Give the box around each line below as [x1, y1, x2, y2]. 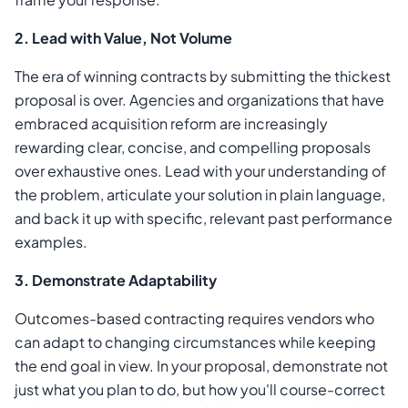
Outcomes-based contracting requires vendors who [15, 309, 374, 329]
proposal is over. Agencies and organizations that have [15, 90, 384, 110]
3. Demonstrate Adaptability [15, 270, 217, 291]
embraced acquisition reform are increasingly [15, 114, 328, 134]
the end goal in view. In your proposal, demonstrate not [15, 356, 388, 376]
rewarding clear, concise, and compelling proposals [15, 138, 371, 158]
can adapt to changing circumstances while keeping [15, 332, 376, 352]
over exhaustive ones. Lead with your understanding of [15, 161, 386, 181]
